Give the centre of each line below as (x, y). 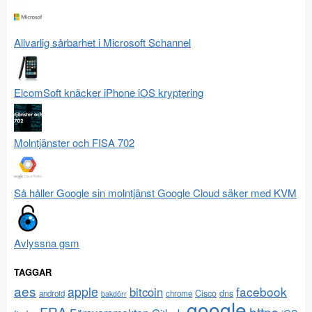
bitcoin (146, 291)
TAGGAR (33, 272)
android (52, 293)
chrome (179, 293)
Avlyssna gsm (47, 242)
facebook (262, 291)
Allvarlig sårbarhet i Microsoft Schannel (102, 42)
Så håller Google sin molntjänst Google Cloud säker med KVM (155, 192)
